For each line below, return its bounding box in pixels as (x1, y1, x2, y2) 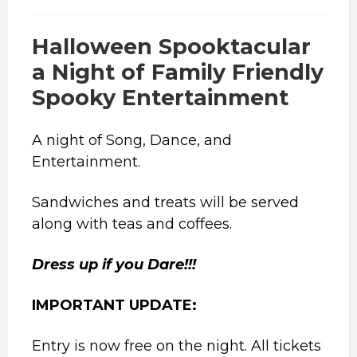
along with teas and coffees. (32, 215, 232, 233)
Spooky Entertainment (32, 84, 288, 112)
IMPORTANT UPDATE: (32, 296, 197, 315)
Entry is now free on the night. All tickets (32, 337, 321, 355)
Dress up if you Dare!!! (32, 256, 196, 274)
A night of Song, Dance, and (32, 131, 232, 150)
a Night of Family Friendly (32, 59, 324, 86)
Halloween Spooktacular (32, 33, 311, 61)
